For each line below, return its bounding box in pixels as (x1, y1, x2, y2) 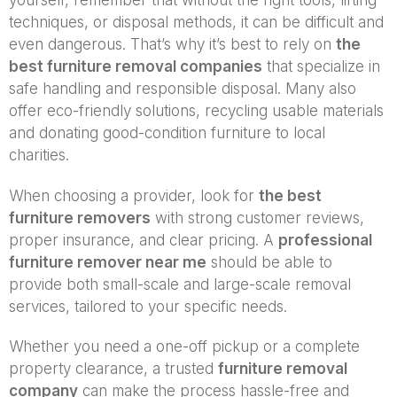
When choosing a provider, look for (9, 186, 259, 205)
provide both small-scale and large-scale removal (9, 275, 351, 293)
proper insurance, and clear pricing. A (9, 230, 278, 249)
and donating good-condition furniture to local (9, 124, 325, 143)
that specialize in (262, 58, 380, 76)
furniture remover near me (9, 253, 206, 271)
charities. (9, 146, 69, 165)
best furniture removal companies (9, 58, 262, 76)
